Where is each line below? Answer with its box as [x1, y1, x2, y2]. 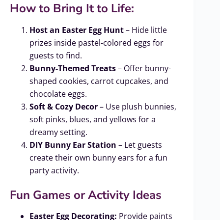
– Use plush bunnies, [98, 101, 176, 112]
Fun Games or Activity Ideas [10, 187, 162, 203]
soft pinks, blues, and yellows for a [29, 113, 156, 125]
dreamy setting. [29, 126, 87, 137]
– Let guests [116, 139, 162, 150]
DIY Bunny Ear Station [29, 139, 116, 150]
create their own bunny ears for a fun [29, 152, 167, 163]
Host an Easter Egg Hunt [29, 24, 124, 35]
